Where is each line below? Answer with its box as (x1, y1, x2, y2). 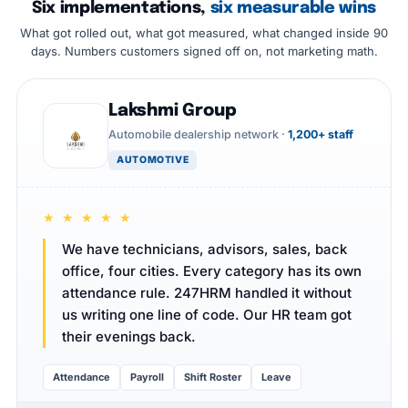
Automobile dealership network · (108, 127, 288, 141)
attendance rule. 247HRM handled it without (62, 284, 352, 301)
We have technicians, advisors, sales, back (62, 240, 347, 258)
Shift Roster (184, 371, 241, 383)
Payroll (130, 371, 164, 383)
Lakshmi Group (108, 102, 237, 119)
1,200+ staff (288, 127, 353, 141)
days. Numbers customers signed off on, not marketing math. (30, 44, 378, 58)
